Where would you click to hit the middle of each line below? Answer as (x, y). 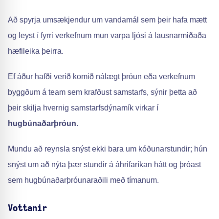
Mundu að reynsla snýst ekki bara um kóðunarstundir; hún (108, 149)
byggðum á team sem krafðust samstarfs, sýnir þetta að (102, 92)
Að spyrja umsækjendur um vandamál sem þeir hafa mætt (107, 20)
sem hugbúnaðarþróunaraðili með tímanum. (83, 180)
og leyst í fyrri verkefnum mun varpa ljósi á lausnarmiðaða (107, 35)
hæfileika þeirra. (36, 51)
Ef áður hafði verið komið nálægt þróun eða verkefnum (101, 77)
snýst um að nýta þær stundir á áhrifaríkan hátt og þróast (104, 164)
